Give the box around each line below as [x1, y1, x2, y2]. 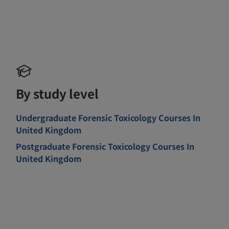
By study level [16, 84, 99, 102]
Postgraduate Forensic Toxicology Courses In [16, 140, 195, 152]
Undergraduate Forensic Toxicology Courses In [16, 111, 201, 124]
